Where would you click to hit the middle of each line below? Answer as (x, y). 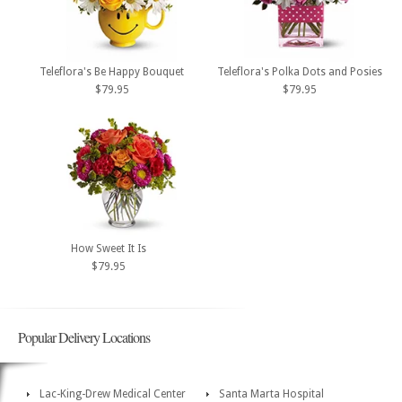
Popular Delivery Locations (84, 337)
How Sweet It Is (108, 249)
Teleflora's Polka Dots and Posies (300, 71)
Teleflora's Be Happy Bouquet (112, 71)
